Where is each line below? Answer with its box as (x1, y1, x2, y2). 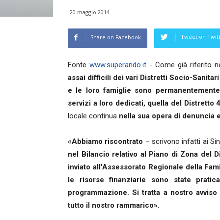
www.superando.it (89, 60, 147, 70)
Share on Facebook (90, 33, 141, 41)
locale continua (68, 111, 119, 121)
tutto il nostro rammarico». (68, 201, 160, 210)
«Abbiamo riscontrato (68, 137, 143, 146)
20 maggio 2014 (70, 8, 110, 16)
